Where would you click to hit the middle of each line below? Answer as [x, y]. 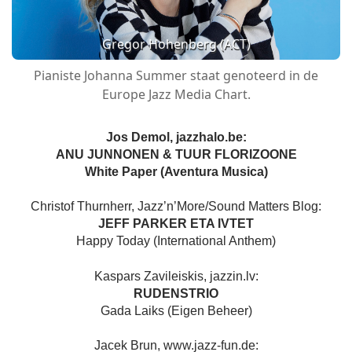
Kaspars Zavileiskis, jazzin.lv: [176, 276]
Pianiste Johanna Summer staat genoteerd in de [176, 76]
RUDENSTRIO [176, 293]
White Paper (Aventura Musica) [176, 172]
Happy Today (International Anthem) [176, 241]
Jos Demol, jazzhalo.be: [176, 137]
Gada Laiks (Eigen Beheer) [176, 310]
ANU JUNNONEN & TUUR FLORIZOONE [176, 155]
